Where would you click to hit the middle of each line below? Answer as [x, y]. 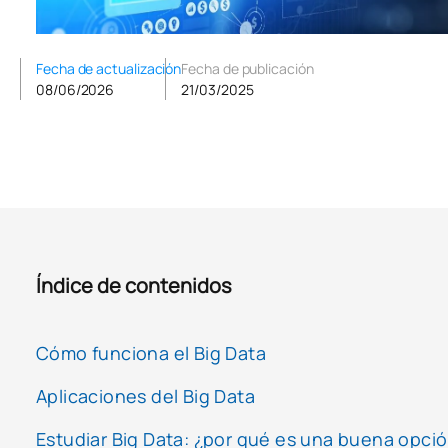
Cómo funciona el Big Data [151, 353]
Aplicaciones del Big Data [145, 396]
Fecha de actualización [109, 69]
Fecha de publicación [247, 69]
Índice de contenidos [134, 286]
